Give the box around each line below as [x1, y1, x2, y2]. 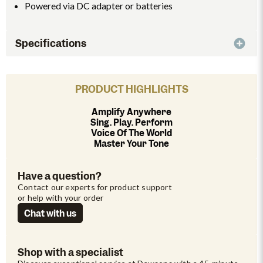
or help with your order [18, 193, 104, 203]
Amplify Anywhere [92, 106, 171, 118]
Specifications [15, 37, 86, 50]
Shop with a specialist [18, 246, 123, 259]
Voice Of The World [91, 127, 172, 139]
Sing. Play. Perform [90, 117, 173, 129]
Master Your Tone [94, 138, 169, 150]
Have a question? [18, 170, 101, 183]
